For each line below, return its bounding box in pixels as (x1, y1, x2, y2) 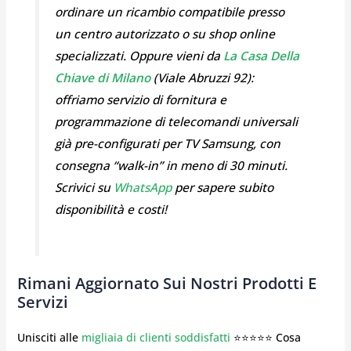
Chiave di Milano (54, 70, 150, 87)
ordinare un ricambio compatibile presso (54, 4, 284, 21)
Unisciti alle (16, 329, 81, 345)
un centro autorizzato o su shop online (54, 26, 275, 43)
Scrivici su (54, 179, 114, 197)
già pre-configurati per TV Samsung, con (54, 136, 280, 153)
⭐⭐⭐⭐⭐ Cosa (230, 329, 301, 345)
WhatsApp (113, 179, 172, 197)
